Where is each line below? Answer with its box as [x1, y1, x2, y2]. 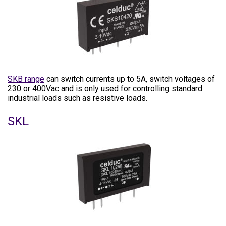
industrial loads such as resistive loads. [8, 93, 147, 103]
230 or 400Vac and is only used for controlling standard [8, 84, 202, 93]
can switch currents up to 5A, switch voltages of [44, 74, 215, 84]
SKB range [8, 74, 44, 84]
